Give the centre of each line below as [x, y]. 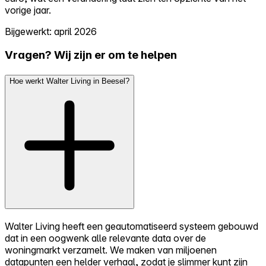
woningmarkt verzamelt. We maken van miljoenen [111, 250]
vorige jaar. [28, 10]
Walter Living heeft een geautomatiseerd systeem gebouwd [132, 226]
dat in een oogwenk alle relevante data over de [105, 238]
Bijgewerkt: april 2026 [51, 31]
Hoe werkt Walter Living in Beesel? [69, 81]
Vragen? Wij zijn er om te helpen [91, 55]
